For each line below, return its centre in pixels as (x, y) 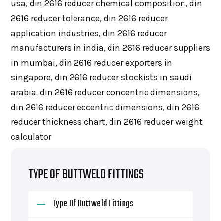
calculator (31, 136)
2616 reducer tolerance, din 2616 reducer (89, 18)
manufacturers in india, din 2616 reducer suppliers (110, 48)
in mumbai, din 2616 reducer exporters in (91, 62)
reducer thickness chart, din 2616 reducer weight (107, 122)
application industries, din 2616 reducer (89, 33)
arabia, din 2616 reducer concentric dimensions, (105, 92)
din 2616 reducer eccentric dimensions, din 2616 (105, 107)
